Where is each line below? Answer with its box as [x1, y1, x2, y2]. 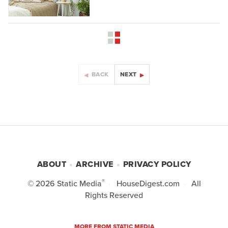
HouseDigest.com [116, 178, 180, 190]
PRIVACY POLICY [123, 158, 191, 170]
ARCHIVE [76, 158, 113, 170]
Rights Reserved [85, 189, 143, 202]
